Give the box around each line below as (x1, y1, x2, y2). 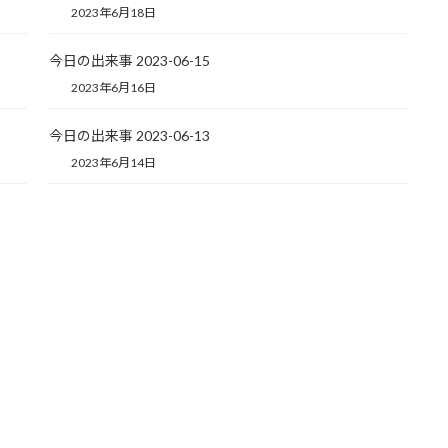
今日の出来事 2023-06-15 (48, 51, 210, 69)
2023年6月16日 (68, 79, 156, 95)
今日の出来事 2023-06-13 (48, 126, 210, 144)
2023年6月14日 (68, 154, 156, 170)
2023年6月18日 (68, 5, 156, 21)
